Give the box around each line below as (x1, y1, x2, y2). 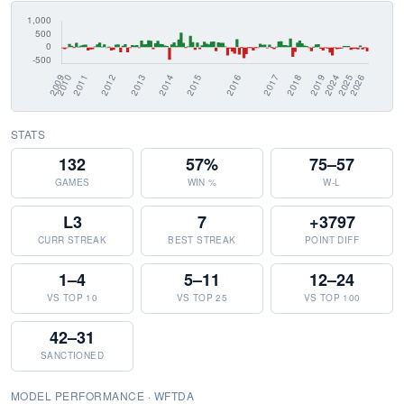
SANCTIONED (41, 349, 104, 362)
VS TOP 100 (303, 291, 361, 304)
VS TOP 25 (176, 291, 228, 304)
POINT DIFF (305, 234, 359, 246)
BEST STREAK (168, 234, 236, 246)
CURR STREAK (37, 234, 107, 246)
